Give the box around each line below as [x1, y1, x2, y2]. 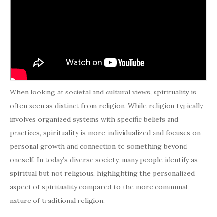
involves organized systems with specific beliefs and [10, 115, 178, 124]
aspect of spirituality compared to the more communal [10, 183, 187, 192]
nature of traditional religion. [10, 196, 105, 205]
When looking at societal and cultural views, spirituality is [10, 88, 196, 97]
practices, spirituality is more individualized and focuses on [10, 128, 201, 138]
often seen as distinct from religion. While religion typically [10, 101, 203, 110]
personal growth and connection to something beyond [10, 142, 187, 151]
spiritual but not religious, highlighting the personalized [10, 169, 195, 178]
